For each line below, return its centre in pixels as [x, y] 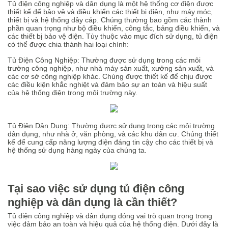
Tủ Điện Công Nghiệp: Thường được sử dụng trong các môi [104, 60]
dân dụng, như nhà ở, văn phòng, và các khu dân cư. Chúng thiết [113, 134]
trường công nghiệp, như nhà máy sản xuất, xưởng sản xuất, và [111, 68]
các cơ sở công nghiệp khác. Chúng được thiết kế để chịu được [110, 76]
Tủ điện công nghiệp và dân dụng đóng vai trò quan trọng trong [110, 216]
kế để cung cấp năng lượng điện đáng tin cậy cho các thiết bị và [110, 142]
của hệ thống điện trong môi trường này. [73, 93]
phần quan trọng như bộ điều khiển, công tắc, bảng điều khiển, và [114, 28]
